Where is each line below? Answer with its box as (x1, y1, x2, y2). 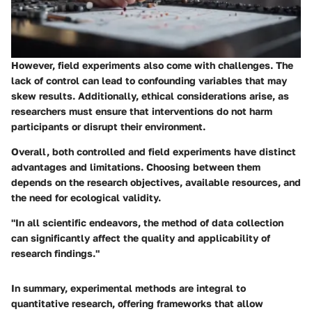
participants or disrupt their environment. (11, 120, 205, 132)
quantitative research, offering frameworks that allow (11, 297, 263, 309)
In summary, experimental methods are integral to (11, 281, 246, 294)
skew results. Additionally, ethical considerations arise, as (11, 89, 289, 102)
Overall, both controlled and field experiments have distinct (11, 145, 296, 157)
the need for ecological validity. (11, 191, 161, 203)
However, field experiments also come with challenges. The (11, 58, 293, 71)
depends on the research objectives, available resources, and (11, 175, 301, 188)
